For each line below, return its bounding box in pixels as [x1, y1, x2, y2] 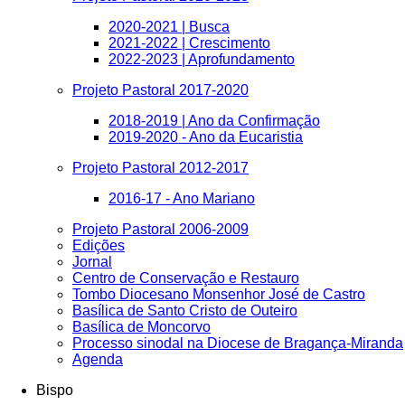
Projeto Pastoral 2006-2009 [72, 221, 249, 237]
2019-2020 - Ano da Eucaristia [108, 129, 303, 145]
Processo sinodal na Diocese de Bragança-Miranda [72, 335, 403, 351]
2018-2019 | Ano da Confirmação [108, 113, 320, 128]
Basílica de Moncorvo [72, 319, 211, 334]
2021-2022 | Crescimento [108, 35, 270, 51]
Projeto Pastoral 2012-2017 [72, 160, 249, 175]
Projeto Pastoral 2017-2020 [72, 82, 249, 98]
